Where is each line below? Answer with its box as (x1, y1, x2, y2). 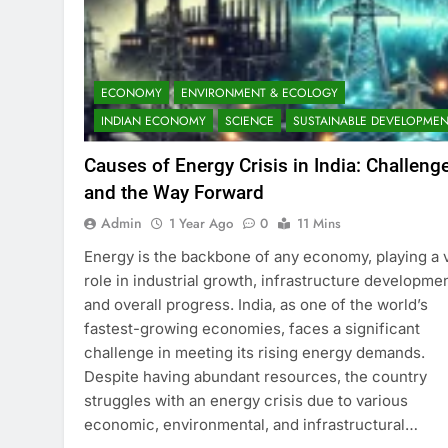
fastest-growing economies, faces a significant (84, 318, 420, 338)
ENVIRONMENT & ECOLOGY (181, 83, 338, 102)
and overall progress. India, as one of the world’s (84, 294, 428, 314)
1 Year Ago (169, 213, 233, 233)
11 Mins (297, 213, 341, 233)
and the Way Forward (84, 180, 264, 204)
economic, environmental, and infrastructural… (84, 414, 418, 434)
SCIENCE (225, 111, 274, 130)
